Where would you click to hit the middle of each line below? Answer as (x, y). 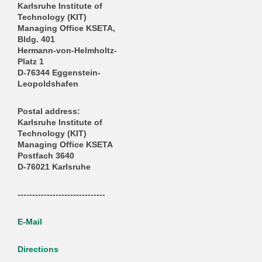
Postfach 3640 (46, 156)
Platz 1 (30, 62)
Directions (39, 250)
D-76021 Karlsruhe (54, 167)
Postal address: (49, 112)
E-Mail (30, 222)
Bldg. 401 (36, 40)
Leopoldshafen (48, 84)
